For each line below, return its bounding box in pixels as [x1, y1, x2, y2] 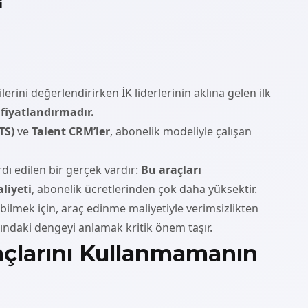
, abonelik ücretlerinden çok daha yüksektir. [32, 181, 257, 197]
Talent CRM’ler [32, 123, 110, 139]
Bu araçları [141, 162, 201, 177]
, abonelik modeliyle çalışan [110, 123, 252, 139]
